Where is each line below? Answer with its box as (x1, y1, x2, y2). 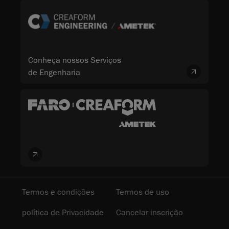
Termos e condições (22, 187, 95, 198)
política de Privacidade (22, 208, 104, 218)
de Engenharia (28, 67, 80, 78)
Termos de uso (116, 187, 169, 198)
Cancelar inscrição (116, 208, 183, 218)
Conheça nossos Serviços (28, 55, 121, 66)
